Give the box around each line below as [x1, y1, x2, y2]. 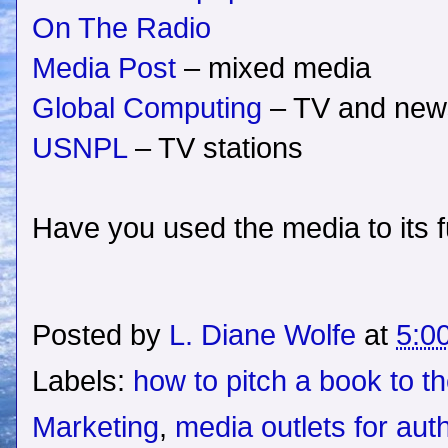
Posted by [32, 319, 169, 352]
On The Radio [32, 12, 211, 45]
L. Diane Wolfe [169, 319, 356, 352]
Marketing [32, 411, 159, 444]
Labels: [32, 365, 133, 398]
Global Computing [32, 92, 262, 125]
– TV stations [127, 132, 303, 165]
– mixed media [176, 52, 371, 85]
